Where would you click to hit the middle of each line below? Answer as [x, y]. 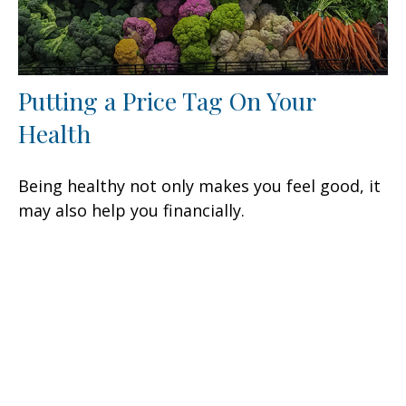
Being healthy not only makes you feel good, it [199, 186]
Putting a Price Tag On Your [167, 101]
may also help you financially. [131, 211]
